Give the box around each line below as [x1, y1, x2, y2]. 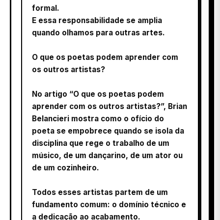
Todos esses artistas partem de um [32, 187, 168, 197]
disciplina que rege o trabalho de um [32, 138, 169, 148]
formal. [32, 3, 59, 13]
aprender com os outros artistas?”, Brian [32, 101, 187, 111]
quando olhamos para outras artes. [32, 27, 165, 37]
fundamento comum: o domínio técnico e [32, 199, 186, 209]
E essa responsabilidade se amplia [32, 15, 162, 25]
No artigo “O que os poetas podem [32, 89, 164, 99]
